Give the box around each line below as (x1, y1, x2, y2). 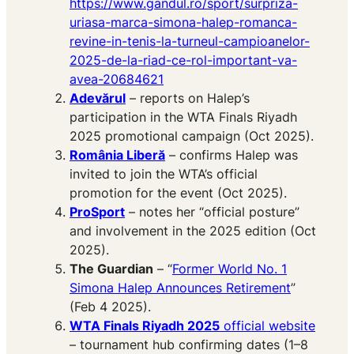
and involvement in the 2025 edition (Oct (70, 223, 316, 239)
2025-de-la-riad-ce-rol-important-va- (70, 52, 297, 69)
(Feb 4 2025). (70, 299, 151, 315)
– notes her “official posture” (125, 204, 299, 220)
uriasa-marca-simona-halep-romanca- (70, 14, 297, 31)
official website (220, 318, 315, 334)
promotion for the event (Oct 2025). (70, 185, 287, 201)
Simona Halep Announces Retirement (70, 280, 291, 296)
